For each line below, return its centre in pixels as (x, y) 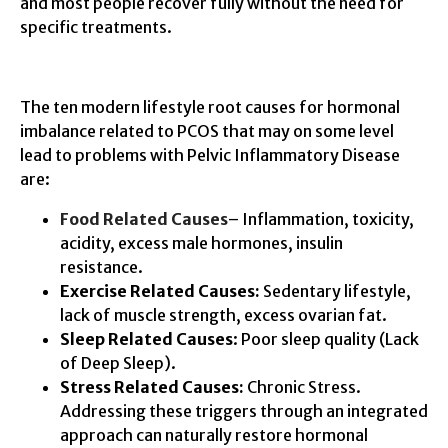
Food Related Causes (144, 218)
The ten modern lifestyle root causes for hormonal (210, 106)
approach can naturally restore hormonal (214, 434)
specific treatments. (96, 26)
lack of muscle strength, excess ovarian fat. (223, 314)
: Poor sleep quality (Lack (326, 338)
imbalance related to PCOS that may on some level (207, 130)
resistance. (101, 266)
